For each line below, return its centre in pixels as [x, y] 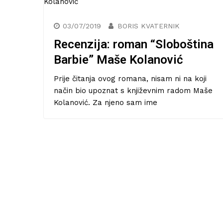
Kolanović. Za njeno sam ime [106, 102]
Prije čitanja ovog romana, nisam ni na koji [130, 78]
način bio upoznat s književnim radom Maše [133, 90]
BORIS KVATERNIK [149, 26]
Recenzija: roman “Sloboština [134, 44]
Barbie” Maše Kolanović [118, 59]
